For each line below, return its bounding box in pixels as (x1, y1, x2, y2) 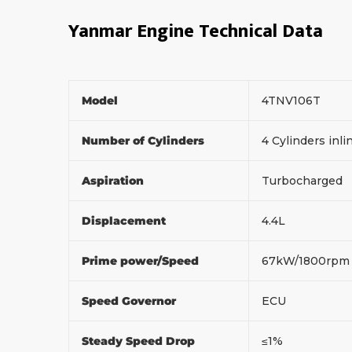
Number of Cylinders (82, 133, 207, 148)
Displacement (82, 213, 169, 228)
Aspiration (82, 173, 147, 188)
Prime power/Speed (82, 253, 202, 268)
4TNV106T (262, 93, 321, 108)
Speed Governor (82, 293, 179, 308)
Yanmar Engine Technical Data (68, 15, 328, 47)
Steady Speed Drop (82, 333, 198, 348)
